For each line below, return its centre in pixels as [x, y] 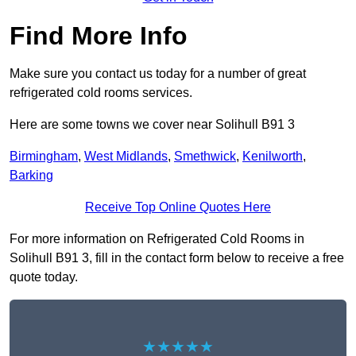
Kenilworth [273, 157]
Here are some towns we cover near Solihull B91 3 [152, 125]
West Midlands [126, 157]
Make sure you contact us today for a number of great [158, 74]
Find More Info [99, 36]
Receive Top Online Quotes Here [178, 207]
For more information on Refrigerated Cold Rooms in [157, 239]
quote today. [44, 277]
